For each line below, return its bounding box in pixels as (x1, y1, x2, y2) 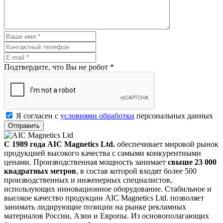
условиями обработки (60, 111, 134, 120)
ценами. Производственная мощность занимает (4, 157, 168, 166)
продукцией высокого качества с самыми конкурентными (4, 148, 201, 157)
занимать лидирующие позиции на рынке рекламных (4, 202, 186, 211)
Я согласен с (16, 111, 60, 120)
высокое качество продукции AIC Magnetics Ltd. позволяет (4, 193, 204, 202)
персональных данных (134, 111, 213, 120)
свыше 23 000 (168, 157, 217, 166)
